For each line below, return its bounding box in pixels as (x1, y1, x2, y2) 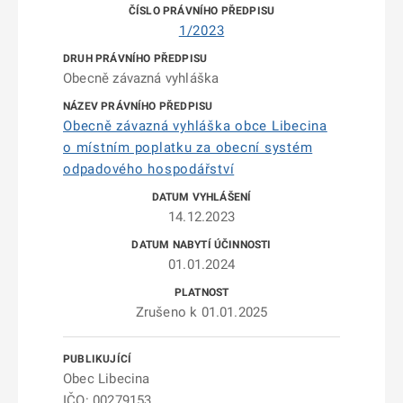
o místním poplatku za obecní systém (63, 139, 313, 156)
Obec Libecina (63, 371, 150, 387)
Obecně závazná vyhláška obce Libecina (63, 118, 327, 134)
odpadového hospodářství (63, 161, 235, 177)
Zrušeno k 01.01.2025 (135, 304, 268, 320)
